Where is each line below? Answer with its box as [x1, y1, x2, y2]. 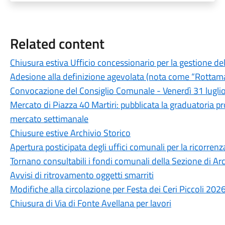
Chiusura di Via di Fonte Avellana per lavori [10, 196, 171, 210]
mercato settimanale [10, 112, 88, 126]
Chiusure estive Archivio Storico [10, 126, 131, 140]
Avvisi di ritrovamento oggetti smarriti [10, 168, 154, 182]
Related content [10, 33, 104, 54]
